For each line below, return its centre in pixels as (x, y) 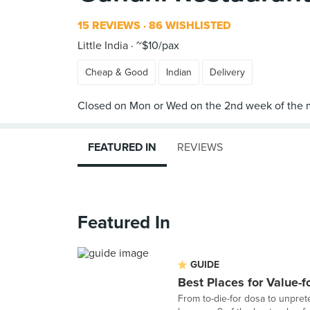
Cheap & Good (117, 72)
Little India (103, 46)
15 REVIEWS (109, 26)
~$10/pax (156, 46)
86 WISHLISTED (189, 26)
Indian (179, 72)
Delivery (227, 72)
